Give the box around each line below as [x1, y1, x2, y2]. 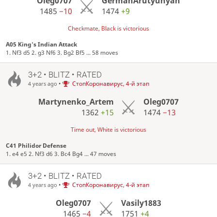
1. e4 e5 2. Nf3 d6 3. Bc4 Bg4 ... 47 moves [6, 149, 117, 158]
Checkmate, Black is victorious [68, 24, 149, 32]
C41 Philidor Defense [6, 141, 67, 150]
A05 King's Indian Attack [6, 40, 77, 49]
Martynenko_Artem [38, 96, 114, 107]
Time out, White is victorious [71, 125, 146, 134]
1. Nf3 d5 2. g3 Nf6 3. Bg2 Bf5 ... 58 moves [6, 48, 119, 57]
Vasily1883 [121, 197, 161, 208]
